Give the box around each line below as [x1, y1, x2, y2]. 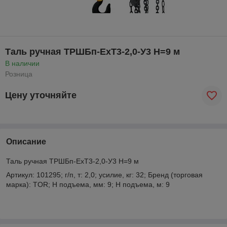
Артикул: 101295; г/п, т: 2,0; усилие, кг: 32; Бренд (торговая [6, 170, 203, 179]
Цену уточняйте [5, 90, 77, 101]
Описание [6, 137, 46, 146]
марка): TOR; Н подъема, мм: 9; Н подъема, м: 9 [6, 180, 170, 188]
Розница [5, 69, 32, 78]
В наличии [5, 59, 40, 67]
